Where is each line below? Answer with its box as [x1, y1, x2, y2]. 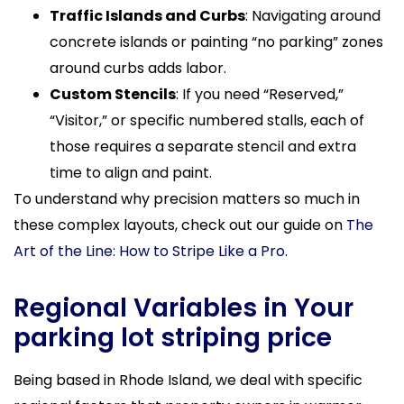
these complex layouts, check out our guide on [14, 214, 346, 235]
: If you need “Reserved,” [176, 83, 344, 105]
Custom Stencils [50, 83, 176, 105]
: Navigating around [245, 5, 381, 26]
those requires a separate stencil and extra [50, 135, 356, 157]
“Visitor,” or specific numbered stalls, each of [50, 109, 364, 131]
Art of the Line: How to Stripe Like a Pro [14, 240, 285, 262]
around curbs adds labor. [50, 57, 226, 78]
